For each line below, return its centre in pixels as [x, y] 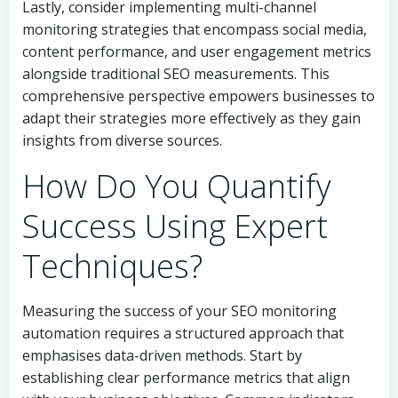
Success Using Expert [175, 226]
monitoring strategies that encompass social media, [195, 29]
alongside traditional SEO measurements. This [176, 74]
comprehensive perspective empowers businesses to [199, 96]
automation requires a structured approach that [183, 333]
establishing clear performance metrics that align [186, 378]
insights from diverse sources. [122, 140]
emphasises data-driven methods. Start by [162, 355]
